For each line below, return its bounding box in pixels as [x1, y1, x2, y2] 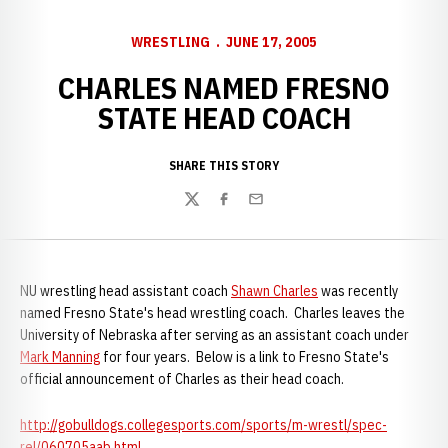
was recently [318, 282, 398, 300]
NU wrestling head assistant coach [20, 282, 231, 300]
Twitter [183, 199, 231, 220]
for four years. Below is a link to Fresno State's [100, 348, 389, 366]
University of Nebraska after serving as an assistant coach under [20, 326, 409, 344]
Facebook [215, 199, 277, 220]
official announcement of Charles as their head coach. [20, 370, 344, 388]
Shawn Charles [231, 282, 318, 300]
